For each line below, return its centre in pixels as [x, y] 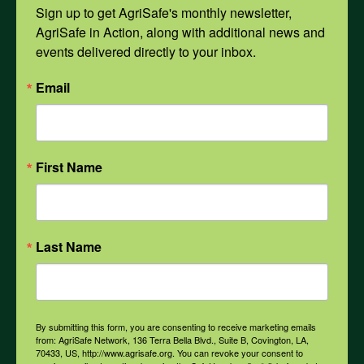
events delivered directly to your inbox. [146, 52]
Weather [50, 182]
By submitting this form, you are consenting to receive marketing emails [176, 327]
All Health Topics [82, 298]
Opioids [48, 67]
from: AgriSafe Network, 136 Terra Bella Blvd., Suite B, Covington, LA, [172, 340]
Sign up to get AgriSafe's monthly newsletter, [164, 13]
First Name [69, 167]
